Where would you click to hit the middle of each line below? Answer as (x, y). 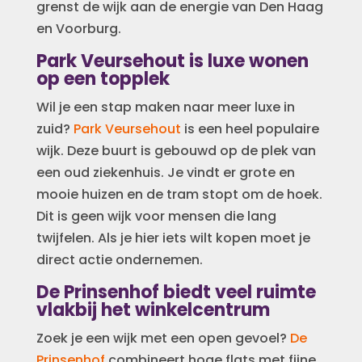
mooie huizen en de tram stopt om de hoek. (179, 194)
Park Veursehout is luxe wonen (172, 61)
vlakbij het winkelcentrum (153, 309)
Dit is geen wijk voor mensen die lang (156, 216)
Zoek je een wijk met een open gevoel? (163, 338)
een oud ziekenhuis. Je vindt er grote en (165, 172)
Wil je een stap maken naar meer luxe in (165, 107)
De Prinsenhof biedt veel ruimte (176, 292)
